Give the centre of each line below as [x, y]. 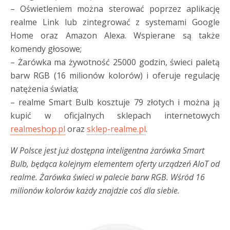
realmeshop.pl [38, 129]
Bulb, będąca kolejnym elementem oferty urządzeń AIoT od [115, 164]
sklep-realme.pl [116, 129]
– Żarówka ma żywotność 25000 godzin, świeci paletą [115, 62]
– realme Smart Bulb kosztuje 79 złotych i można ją [115, 102]
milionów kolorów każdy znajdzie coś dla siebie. [95, 190]
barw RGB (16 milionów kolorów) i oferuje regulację [115, 75]
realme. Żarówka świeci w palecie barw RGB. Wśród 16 [108, 177]
